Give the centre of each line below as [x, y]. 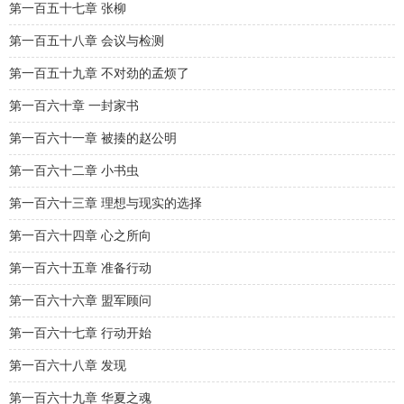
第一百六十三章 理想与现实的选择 [106, 203]
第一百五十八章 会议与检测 [87, 41]
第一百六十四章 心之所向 [80, 236]
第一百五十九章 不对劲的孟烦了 [99, 73]
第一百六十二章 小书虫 [74, 171]
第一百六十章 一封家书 [74, 106]
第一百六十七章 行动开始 [80, 333]
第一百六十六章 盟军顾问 [80, 301]
